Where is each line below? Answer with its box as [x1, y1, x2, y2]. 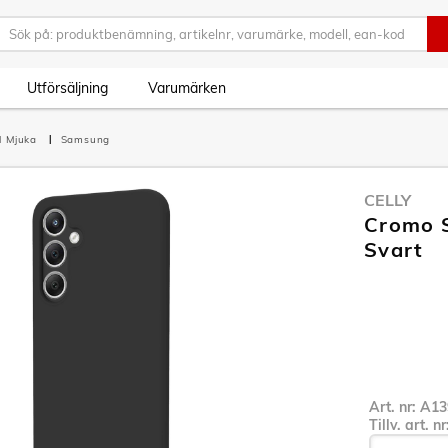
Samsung [60, 133, 111, 146]
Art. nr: [369, 398, 420, 416]
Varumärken [148, 79, 226, 97]
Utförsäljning [27, 79, 108, 97]
